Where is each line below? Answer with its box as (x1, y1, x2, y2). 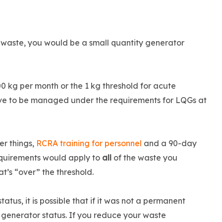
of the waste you (111, 153, 177, 163)
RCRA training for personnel (36, 138, 142, 149)
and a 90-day (142, 138, 197, 149)
